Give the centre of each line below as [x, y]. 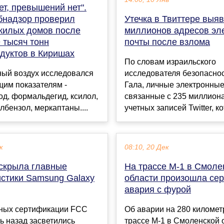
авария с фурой [158, 190]
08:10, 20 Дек [147, 147]
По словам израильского [170, 62]
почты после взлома [167, 42]
